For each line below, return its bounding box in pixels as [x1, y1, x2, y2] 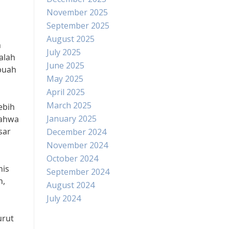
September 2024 [47, 166, 109, 177]
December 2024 [47, 126, 106, 138]
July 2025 [47, 47, 81, 58]
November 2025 [47, 7, 108, 18]
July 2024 [47, 193, 81, 204]
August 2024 [47, 179, 95, 191]
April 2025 [47, 86, 85, 98]
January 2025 [47, 113, 97, 124]
